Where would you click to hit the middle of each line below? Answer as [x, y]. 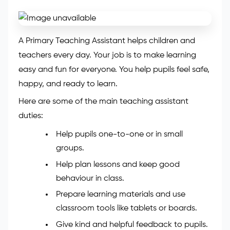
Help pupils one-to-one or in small [119, 213]
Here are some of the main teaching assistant [103, 180]
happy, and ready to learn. [68, 162]
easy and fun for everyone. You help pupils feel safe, [114, 148]
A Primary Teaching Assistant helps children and [107, 119]
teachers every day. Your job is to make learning [107, 134]
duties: [31, 194]
